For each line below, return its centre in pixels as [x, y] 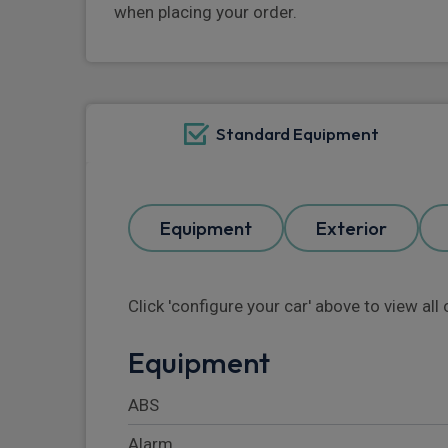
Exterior [351, 228]
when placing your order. [205, 12]
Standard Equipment [297, 134]
